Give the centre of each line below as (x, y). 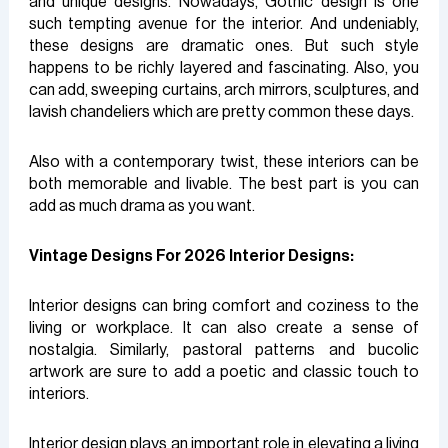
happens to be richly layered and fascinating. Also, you (224, 67)
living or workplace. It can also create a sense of (224, 327)
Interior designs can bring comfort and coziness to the (224, 305)
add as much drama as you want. (141, 205)
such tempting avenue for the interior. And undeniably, (224, 23)
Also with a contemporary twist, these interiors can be (224, 161)
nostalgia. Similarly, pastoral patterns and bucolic (224, 349)
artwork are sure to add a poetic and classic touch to (224, 371)
